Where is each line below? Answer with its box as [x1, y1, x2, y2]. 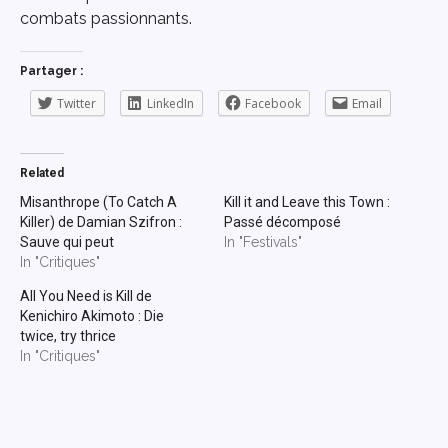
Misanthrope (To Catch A [20, 194, 177, 211]
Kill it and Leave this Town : [224, 194, 390, 211]
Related [20, 166, 64, 181]
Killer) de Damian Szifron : [20, 214, 182, 231]
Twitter [57, 95, 96, 113]
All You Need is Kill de [20, 288, 152, 305]
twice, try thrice [20, 328, 116, 345]
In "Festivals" [224, 234, 302, 251]
